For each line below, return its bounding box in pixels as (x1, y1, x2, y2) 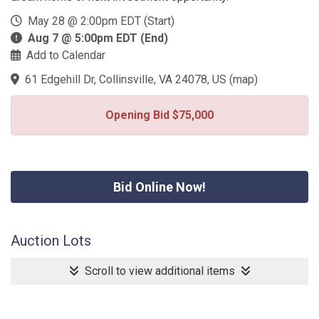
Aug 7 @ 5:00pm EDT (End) (28, 31, 168, 45)
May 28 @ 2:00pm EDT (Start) (22, 14, 174, 28)
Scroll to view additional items (78, 264, 241, 278)
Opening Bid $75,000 (105, 108, 214, 122)
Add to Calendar (26, 48, 105, 62)
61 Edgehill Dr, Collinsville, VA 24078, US (25, 73, 226, 86)
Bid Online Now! (113, 179, 206, 194)
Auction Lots (11, 232, 91, 249)
